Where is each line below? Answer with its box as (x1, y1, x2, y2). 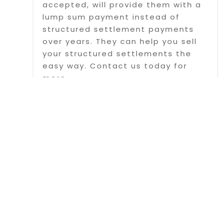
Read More (43, 92, 92, 103)
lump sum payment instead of (43, 12, 180, 22)
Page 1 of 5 (161, 131, 207, 139)
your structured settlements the (43, 48, 192, 59)
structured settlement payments (43, 24, 195, 34)
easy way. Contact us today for (43, 61, 188, 71)
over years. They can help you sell (43, 36, 197, 46)
